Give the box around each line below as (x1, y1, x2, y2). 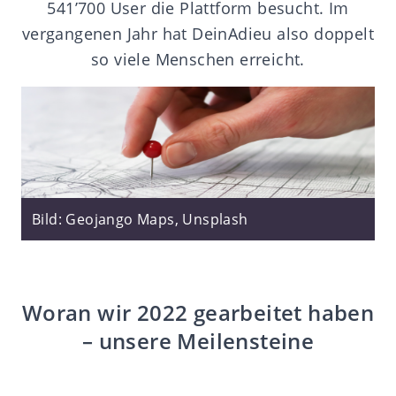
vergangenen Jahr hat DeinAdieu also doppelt (21, 22, 375, 44)
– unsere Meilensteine (81, 326, 315, 356)
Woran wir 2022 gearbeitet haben (21, 298, 375, 328)
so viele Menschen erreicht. (91, 48, 305, 70)
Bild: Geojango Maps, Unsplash (32, 209, 248, 230)
